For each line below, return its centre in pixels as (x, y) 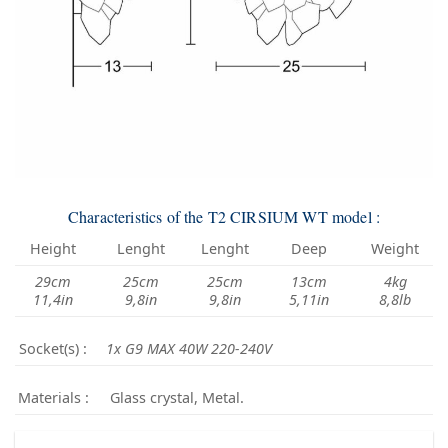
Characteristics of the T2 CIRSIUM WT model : (224, 216)
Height (53, 248)
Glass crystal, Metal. (175, 397)
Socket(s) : (53, 348)
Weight (395, 248)
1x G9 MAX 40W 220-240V (189, 348)
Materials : (53, 397)
